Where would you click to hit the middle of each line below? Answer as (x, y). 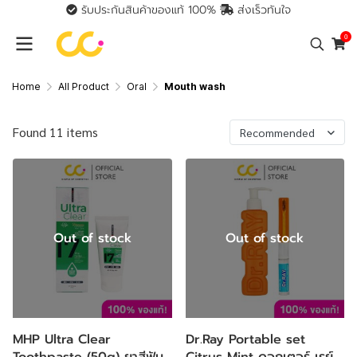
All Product (84, 86)
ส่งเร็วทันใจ (263, 10)
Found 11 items (55, 132)
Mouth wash (195, 86)
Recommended (277, 132)
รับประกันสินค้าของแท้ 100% (148, 10)
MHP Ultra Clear (62, 339)
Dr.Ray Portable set (245, 339)
